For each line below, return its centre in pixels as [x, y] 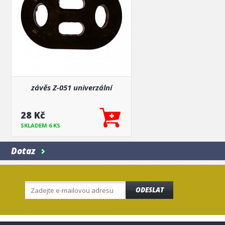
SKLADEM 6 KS [40, 125]
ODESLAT [149, 190]
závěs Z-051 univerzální [71, 87]
